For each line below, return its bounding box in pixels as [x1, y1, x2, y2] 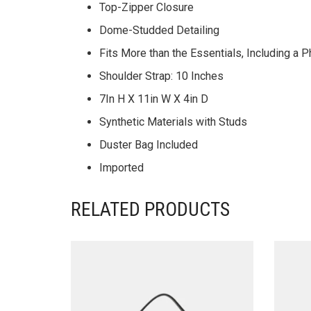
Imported [99, 161, 144, 174]
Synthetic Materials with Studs [99, 115, 247, 128]
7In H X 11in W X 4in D [99, 92, 208, 106]
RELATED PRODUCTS [71, 198, 230, 221]
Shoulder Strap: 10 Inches [99, 69, 224, 83]
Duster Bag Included [99, 138, 201, 151]
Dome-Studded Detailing [99, 24, 219, 37]
